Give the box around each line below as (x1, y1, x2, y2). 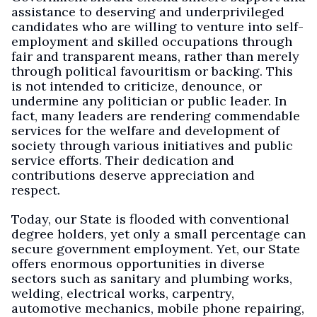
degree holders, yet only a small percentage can (11, 226, 306, 242)
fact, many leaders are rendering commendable (11, 108, 300, 124)
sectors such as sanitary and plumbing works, (11, 270, 292, 287)
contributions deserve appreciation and (11, 167, 255, 183)
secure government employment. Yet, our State (11, 241, 300, 257)
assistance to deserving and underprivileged (11, 4, 284, 20)
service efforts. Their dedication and (11, 152, 234, 168)
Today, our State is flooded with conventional (11, 211, 289, 227)
